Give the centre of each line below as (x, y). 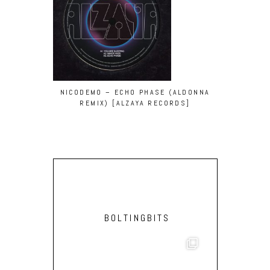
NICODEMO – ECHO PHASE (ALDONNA (135, 93)
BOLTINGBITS (137, 218)
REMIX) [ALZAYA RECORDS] (135, 103)
